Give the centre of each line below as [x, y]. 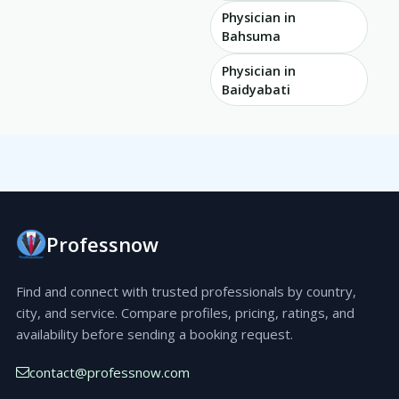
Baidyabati [256, 89]
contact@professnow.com [110, 372]
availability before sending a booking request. [155, 334]
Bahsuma [251, 37]
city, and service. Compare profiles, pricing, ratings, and [185, 313]
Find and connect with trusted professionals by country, [186, 292]
